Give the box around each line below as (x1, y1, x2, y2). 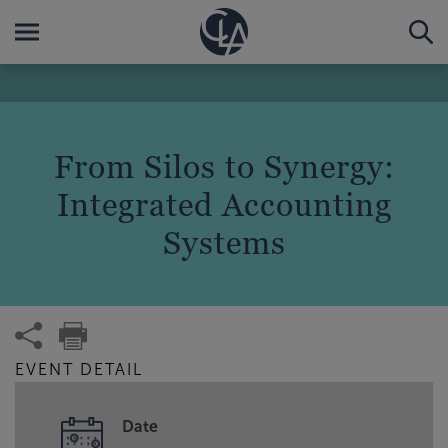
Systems (162, 223, 286, 261)
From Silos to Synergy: (53, 147, 395, 185)
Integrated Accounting (56, 185, 392, 223)
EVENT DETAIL (15, 361, 143, 378)
